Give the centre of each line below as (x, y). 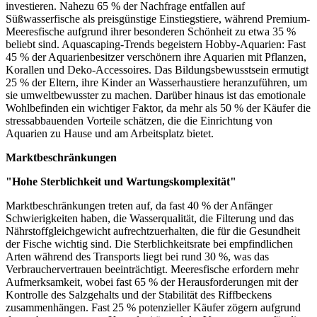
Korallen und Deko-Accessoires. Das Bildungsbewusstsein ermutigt (157, 70)
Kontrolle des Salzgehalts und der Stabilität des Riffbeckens (139, 295)
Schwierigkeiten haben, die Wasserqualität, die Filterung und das (150, 219)
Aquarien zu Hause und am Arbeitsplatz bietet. (110, 134)
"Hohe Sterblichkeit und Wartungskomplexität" (121, 182)
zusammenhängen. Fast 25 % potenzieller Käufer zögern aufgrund (153, 308)
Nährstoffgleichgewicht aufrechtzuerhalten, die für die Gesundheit (153, 231)
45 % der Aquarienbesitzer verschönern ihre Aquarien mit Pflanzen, (156, 57)
